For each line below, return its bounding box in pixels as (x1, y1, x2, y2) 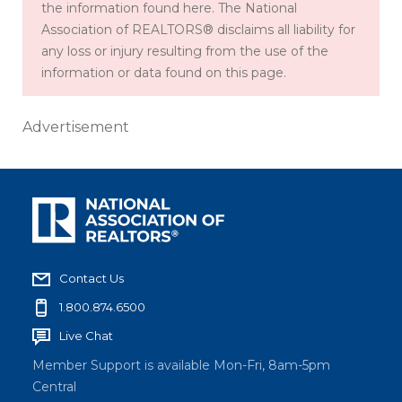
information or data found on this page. (41, 64, 286, 81)
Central (32, 379, 76, 396)
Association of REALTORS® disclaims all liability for (41, 21, 355, 38)
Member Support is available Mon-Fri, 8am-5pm (32, 357, 330, 374)
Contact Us (59, 271, 124, 286)
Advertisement (22, 118, 129, 135)
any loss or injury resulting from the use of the (41, 42, 328, 59)
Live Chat (59, 328, 113, 344)
